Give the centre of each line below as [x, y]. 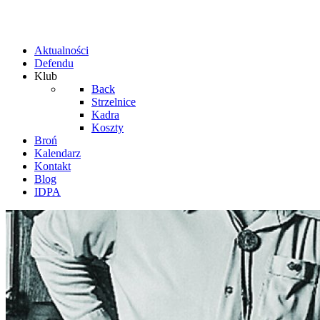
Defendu [54, 63]
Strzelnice [114, 102]
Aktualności [61, 50]
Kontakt [52, 166]
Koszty [107, 127]
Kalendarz [57, 153]
